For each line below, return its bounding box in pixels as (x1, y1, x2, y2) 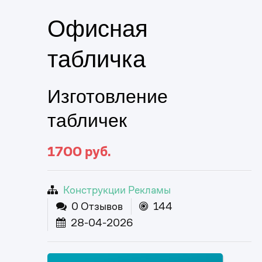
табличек (47, 109, 127, 131)
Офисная (47, 15, 148, 42)
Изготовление (47, 85, 168, 107)
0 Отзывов (69, 199, 123, 213)
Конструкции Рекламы (63, 182, 171, 196)
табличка (47, 46, 146, 72)
